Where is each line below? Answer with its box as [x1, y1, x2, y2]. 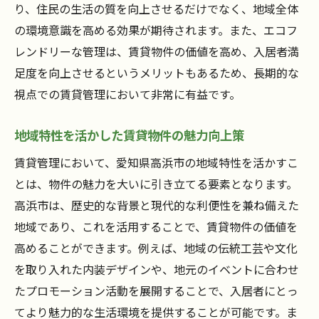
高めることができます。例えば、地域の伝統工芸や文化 [14, 239, 298, 257]
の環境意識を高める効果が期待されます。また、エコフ [14, 21, 298, 39]
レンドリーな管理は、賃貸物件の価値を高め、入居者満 [14, 43, 299, 61]
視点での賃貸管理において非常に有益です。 [14, 85, 241, 103]
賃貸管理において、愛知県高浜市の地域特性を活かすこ [14, 154, 298, 172]
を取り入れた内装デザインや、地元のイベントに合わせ [14, 261, 299, 278]
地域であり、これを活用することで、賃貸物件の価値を [14, 218, 298, 236]
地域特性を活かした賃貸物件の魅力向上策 [14, 126, 244, 145]
